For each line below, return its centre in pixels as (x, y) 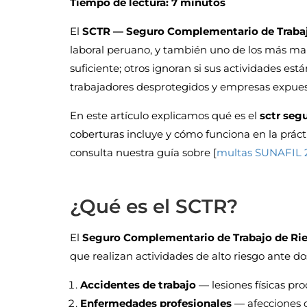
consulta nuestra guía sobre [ (143, 153)
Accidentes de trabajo (138, 285)
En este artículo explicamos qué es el (165, 116)
